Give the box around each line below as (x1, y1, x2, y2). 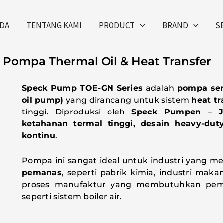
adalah (143, 83, 177, 93)
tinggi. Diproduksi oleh (21, 107, 132, 117)
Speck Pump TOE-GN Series (21, 83, 143, 93)
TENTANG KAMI (26, 19, 82, 31)
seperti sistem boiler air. (21, 191, 122, 201)
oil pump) (21, 95, 64, 105)
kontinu (21, 131, 56, 141)
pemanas (21, 167, 62, 177)
